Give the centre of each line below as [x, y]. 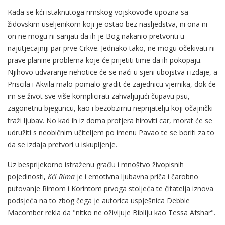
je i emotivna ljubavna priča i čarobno [137, 176]
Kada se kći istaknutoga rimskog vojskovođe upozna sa [98, 12]
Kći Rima [61, 176]
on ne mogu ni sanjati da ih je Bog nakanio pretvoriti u [96, 36]
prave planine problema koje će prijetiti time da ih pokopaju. [105, 60]
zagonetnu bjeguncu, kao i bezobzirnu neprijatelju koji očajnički [110, 108]
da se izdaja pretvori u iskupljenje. [62, 144]
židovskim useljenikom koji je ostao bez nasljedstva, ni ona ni [107, 24]
